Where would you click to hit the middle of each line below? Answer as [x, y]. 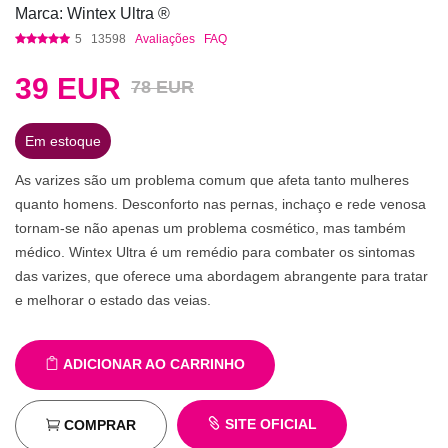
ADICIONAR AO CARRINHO [152, 364]
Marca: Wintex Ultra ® [92, 14]
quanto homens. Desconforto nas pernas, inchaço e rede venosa [220, 204]
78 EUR [162, 87]
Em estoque [63, 141]
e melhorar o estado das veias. [113, 300]
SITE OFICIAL [269, 424]
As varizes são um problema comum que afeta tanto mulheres [212, 180]
